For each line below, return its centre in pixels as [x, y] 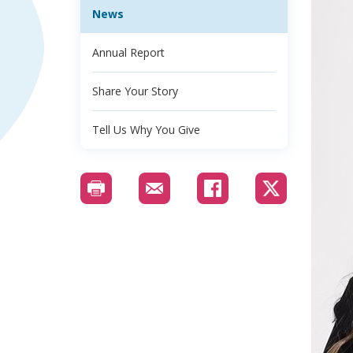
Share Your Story [135, 91]
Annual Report [128, 52]
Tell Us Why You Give [146, 130]
